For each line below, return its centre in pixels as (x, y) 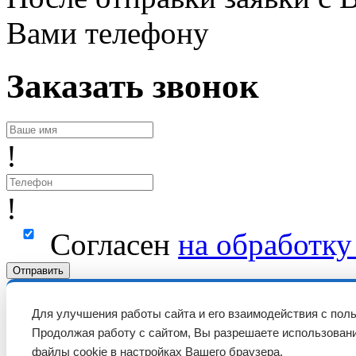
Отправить (38, 270)
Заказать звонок (133, 87)
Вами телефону (108, 33)
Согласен (114, 244)
